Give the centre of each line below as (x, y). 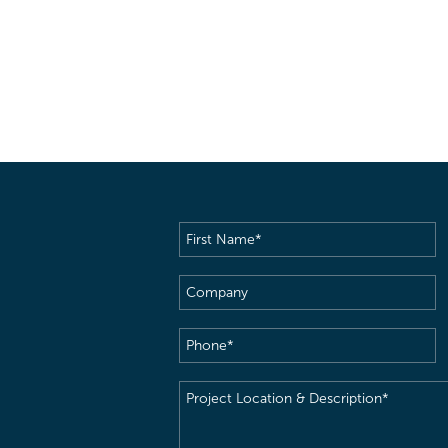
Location (209, 420)
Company (213, 287)
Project (204, 393)
